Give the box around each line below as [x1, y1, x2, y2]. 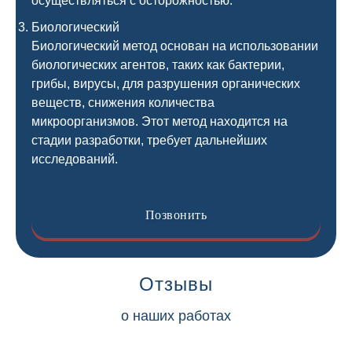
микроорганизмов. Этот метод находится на [31, 115, 288, 128]
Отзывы [139, 273, 213, 295]
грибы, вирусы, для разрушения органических [31, 77, 300, 90]
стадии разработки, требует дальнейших [31, 134, 267, 147]
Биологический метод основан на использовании [31, 39, 318, 53]
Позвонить [145, 208, 207, 222]
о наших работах [121, 308, 231, 324]
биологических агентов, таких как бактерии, [31, 58, 284, 71]
